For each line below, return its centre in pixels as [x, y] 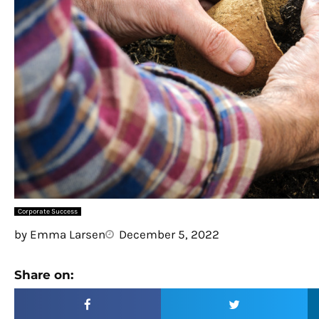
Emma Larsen [66, 234]
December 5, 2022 [169, 234]
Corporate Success [48, 211]
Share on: [44, 274]
